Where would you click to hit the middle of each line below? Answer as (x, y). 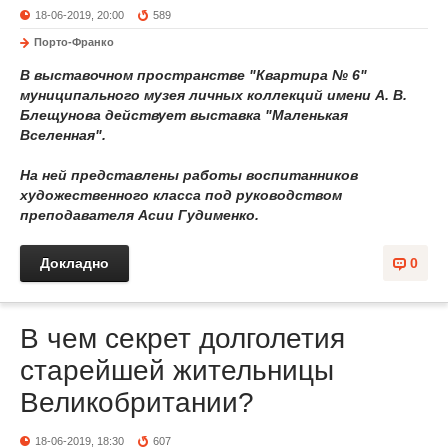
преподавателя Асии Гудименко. (139, 215)
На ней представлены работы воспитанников (189, 175)
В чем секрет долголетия (182, 338)
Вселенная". (63, 135)
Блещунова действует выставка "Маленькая (184, 115)
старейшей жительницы (177, 370)
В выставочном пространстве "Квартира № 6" (193, 75)
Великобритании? (137, 402)
